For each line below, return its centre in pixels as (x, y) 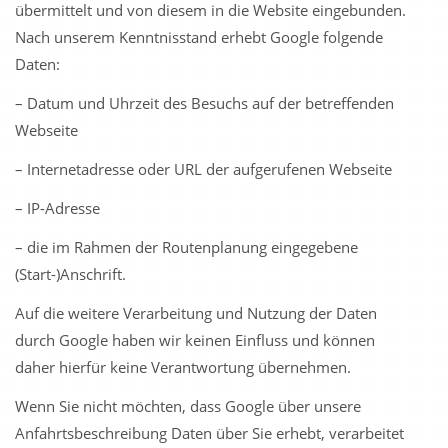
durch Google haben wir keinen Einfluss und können (195, 340)
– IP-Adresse (57, 208)
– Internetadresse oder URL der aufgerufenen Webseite (203, 169)
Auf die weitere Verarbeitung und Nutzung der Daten (196, 313)
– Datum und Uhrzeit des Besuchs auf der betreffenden (204, 103)
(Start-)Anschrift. (70, 274)
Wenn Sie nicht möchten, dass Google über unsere (188, 406)
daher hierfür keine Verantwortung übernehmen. (183, 367)
